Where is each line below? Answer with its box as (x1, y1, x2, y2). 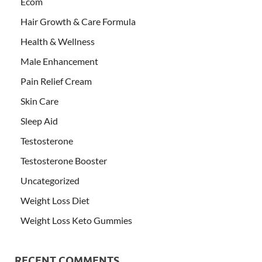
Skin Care (20, 95, 58, 107)
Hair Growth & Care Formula (20, 16, 136, 27)
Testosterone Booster (20, 155, 107, 167)
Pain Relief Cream (20, 75, 92, 87)
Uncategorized (20, 175, 80, 187)
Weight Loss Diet (20, 195, 89, 206)
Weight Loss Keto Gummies (20, 215, 132, 226)
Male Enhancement (20, 56, 98, 67)
